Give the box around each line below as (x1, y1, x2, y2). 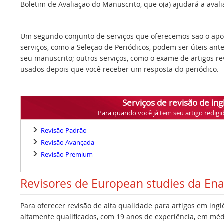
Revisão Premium (41, 149, 93, 159)
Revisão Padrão (41, 125, 87, 135)
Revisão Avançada (41, 137, 94, 147)
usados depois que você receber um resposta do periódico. (20, 64, 219, 74)
